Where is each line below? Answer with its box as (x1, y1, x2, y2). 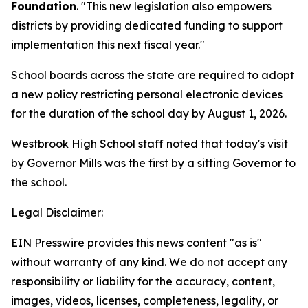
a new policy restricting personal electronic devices (11, 87, 283, 101)
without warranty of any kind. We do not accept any (11, 255, 287, 269)
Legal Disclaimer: (11, 206, 103, 219)
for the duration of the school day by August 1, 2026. (11, 107, 287, 120)
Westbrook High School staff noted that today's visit (11, 137, 288, 151)
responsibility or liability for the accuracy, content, (11, 274, 275, 288)
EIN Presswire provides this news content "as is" (11, 236, 262, 250)
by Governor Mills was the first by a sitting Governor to (11, 156, 296, 170)
